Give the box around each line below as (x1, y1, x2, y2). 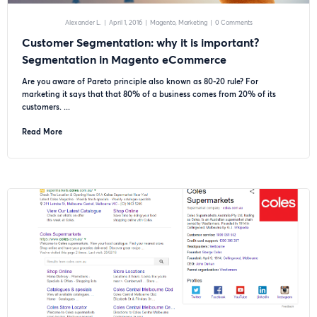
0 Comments (214, 18, 253, 26)
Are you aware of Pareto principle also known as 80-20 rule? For (22, 76, 258, 86)
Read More (22, 126, 62, 137)
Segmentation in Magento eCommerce (22, 52, 226, 67)
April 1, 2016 (108, 18, 142, 26)
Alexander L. (64, 18, 101, 26)
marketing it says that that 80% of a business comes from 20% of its (22, 88, 276, 99)
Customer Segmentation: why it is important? (22, 35, 259, 50)
